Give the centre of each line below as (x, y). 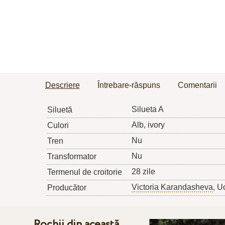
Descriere (62, 85)
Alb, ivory (148, 125)
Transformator (72, 157)
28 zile (143, 172)
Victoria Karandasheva (172, 187)
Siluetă (60, 110)
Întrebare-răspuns (129, 85)
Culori (58, 126)
